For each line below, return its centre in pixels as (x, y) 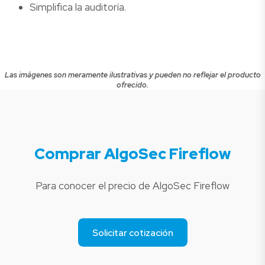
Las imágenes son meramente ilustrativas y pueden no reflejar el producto (132, 75)
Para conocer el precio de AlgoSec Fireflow (132, 186)
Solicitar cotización (132, 232)
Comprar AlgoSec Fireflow (132, 153)
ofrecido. (132, 85)
